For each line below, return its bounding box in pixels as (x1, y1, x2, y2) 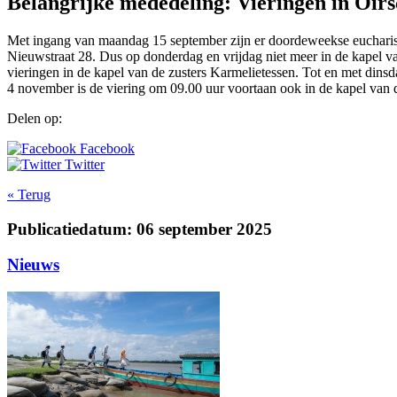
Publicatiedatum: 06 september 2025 (7, 219, 272, 238)
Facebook (76, 140, 135, 156)
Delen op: (7, 110, 62, 126)
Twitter (61, 156, 105, 172)
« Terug (7, 186, 51, 202)
